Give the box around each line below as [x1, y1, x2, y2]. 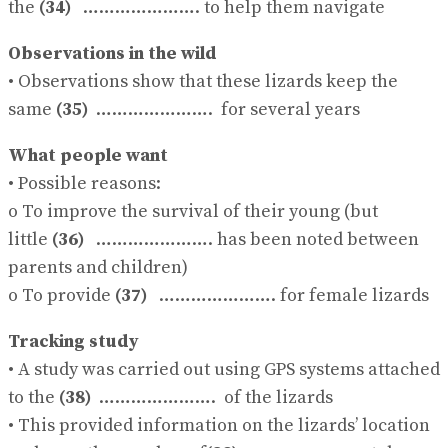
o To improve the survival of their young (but [8, 199, 378, 223]
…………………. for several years [88, 97, 360, 121]
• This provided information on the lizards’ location [8, 413, 430, 437]
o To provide [8, 283, 115, 307]
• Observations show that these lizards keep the [8, 69, 398, 93]
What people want [8, 143, 168, 167]
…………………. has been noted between [84, 227, 419, 251]
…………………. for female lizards [147, 283, 429, 307]
